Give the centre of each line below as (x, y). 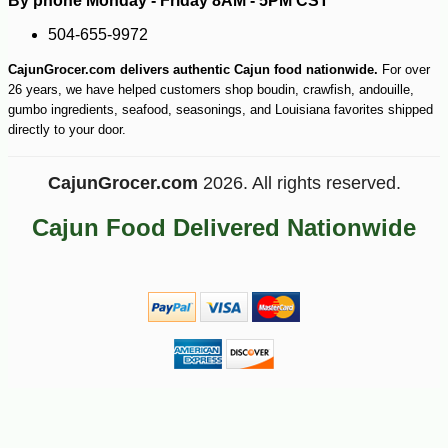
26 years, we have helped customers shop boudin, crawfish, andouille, (211, 89)
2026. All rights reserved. (299, 182)
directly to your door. (67, 129)
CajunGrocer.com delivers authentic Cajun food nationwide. (193, 69)
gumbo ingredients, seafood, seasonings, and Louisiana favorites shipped (220, 109)
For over (404, 69)
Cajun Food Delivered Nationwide (224, 227)
